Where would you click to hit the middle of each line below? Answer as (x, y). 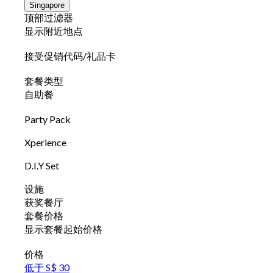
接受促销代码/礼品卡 (70, 56)
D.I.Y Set (42, 166)
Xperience (45, 143)
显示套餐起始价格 (63, 229)
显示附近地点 (54, 31)
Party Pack (48, 119)
